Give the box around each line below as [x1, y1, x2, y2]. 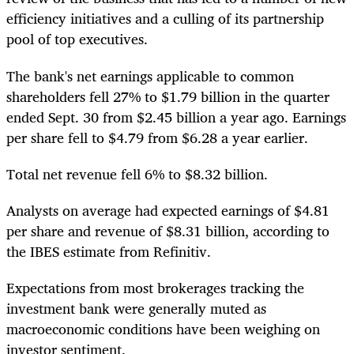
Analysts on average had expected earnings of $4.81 [6, 198, 330, 222]
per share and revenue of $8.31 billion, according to [6, 218, 330, 243]
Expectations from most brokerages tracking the [6, 276, 304, 300]
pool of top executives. [6, 27, 148, 51]
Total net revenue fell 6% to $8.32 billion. [6, 161, 268, 186]
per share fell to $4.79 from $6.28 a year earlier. [6, 125, 308, 149]
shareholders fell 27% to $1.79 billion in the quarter [6, 84, 330, 108]
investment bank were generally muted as [6, 296, 266, 321]
